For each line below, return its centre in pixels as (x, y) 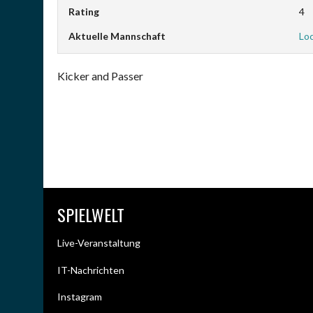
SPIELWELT (91, 214)
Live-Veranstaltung (99, 243)
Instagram (80, 297)
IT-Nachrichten (91, 270)
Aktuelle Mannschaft (117, 36)
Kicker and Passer (100, 76)
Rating (84, 12)
